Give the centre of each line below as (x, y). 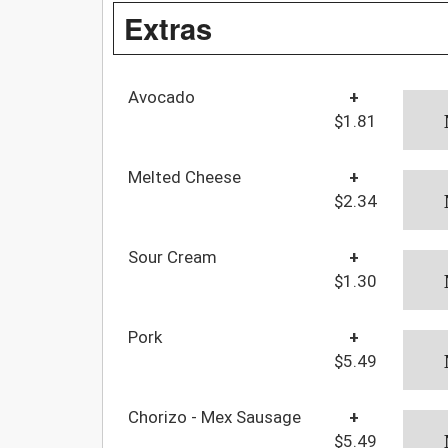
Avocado (161, 96)
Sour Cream (172, 256)
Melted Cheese (184, 176)
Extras (168, 27)
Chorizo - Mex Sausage (214, 416)
